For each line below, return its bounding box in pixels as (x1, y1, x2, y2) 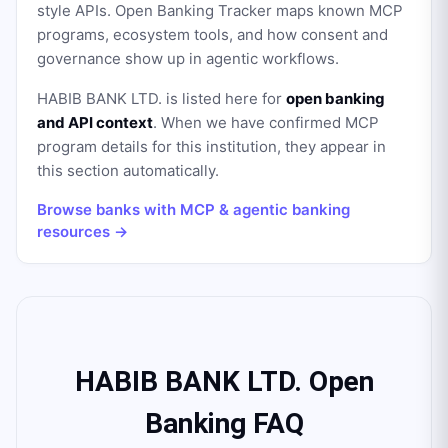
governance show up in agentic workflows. (37, 49, 339, 68)
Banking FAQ (144, 407, 304, 440)
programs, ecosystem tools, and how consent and (37, 25, 388, 44)
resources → (37, 222, 128, 241)
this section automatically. (37, 161, 219, 180)
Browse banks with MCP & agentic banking (37, 200, 350, 219)
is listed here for (162, 89, 286, 108)
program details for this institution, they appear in (37, 137, 386, 156)
